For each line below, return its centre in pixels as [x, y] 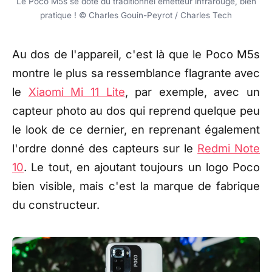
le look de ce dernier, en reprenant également [136, 129]
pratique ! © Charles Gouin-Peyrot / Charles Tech [136, 15]
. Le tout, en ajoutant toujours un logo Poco [142, 167]
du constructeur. [56, 204]
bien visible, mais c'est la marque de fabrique [136, 185]
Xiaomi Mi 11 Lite [76, 91]
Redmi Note [229, 148]
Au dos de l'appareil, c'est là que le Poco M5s [136, 54]
